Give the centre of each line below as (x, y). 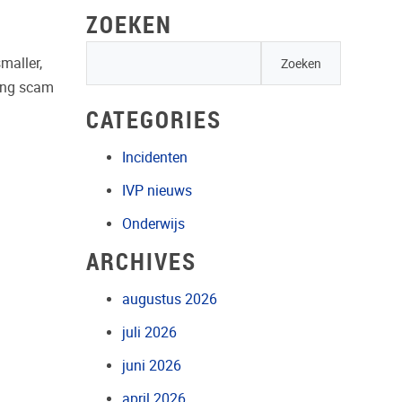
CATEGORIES (154, 119)
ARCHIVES (142, 261)
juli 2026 (150, 332)
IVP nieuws (157, 190)
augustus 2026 (170, 299)
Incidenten (155, 157)
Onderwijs (154, 223)
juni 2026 (152, 365)
